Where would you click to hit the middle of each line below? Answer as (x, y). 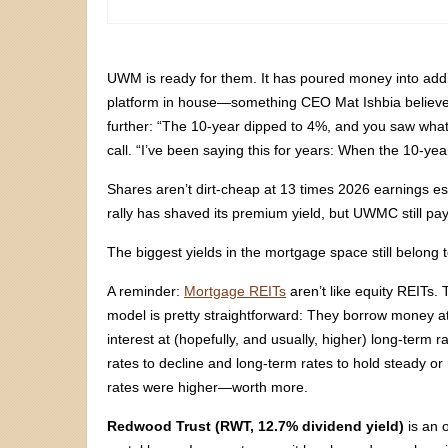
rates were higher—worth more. (207, 386)
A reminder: (145, 290)
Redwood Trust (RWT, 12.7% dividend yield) (255, 425)
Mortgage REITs (235, 290)
